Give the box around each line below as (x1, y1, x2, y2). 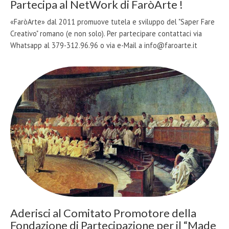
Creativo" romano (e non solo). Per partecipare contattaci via (10, 29, 202, 39)
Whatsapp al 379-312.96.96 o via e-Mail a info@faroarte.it (10, 40, 197, 51)
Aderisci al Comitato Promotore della (10, 205, 196, 220)
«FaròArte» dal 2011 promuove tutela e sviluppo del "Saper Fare (10, 17, 215, 27)
